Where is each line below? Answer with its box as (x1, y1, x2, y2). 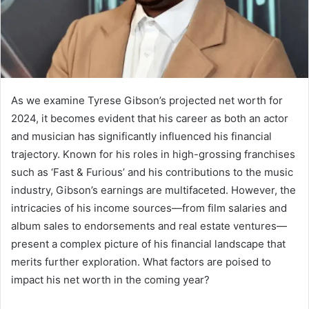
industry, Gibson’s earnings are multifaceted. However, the (11, 183, 296, 197)
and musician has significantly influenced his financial (11, 130, 272, 143)
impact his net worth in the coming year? (11, 273, 210, 287)
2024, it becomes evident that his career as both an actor (11, 112, 288, 126)
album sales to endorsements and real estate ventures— (11, 219, 287, 233)
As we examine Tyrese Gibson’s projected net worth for (11, 94, 283, 108)
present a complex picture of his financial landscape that (11, 237, 286, 251)
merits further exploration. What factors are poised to (11, 255, 271, 269)
